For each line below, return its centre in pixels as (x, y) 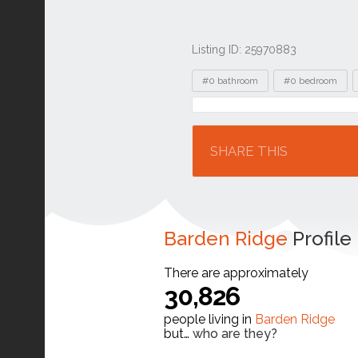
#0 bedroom (310, 81)
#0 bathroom (230, 81)
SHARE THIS (249, 151)
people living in (209, 319)
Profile (320, 239)
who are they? (235, 334)
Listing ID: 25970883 (244, 50)
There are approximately (236, 273)
